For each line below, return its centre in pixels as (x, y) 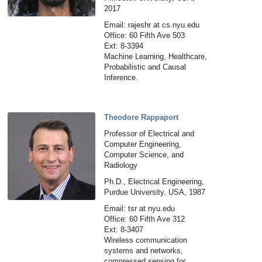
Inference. (121, 77)
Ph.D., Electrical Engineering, (154, 182)
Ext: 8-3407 (124, 230)
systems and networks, (144, 251)
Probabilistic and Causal (145, 67)
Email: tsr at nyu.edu (140, 208)
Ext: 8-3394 (124, 46)
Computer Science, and (144, 155)
